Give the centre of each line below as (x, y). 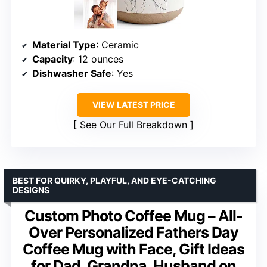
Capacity (52, 59)
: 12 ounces (98, 59)
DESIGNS (31, 190)
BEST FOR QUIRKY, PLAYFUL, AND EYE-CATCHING (114, 180)
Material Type (64, 44)
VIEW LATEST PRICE (133, 104)
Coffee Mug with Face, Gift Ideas (133, 249)
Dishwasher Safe (72, 73)
